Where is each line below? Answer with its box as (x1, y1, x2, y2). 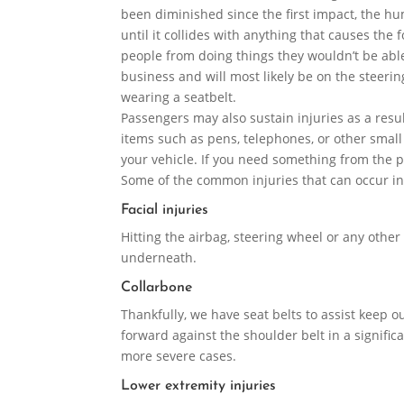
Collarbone (121, 280, 193, 296)
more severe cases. (121, 347, 237, 365)
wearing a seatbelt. (121, 88, 237, 106)
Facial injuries (121, 203, 209, 218)
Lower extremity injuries (121, 379, 277, 394)
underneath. (121, 249, 197, 267)
